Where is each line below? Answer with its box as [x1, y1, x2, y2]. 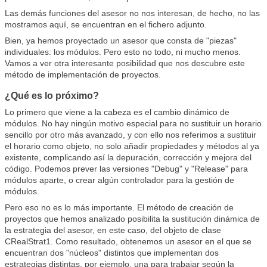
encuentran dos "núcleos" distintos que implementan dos [5, 248, 219, 257]
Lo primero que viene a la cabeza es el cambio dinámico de [5, 107, 229, 117]
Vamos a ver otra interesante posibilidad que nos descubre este [5, 58, 245, 68]
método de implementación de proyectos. [5, 70, 161, 79]
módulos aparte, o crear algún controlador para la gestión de [5, 175, 234, 185]
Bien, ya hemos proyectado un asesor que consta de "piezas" [5, 36, 237, 45]
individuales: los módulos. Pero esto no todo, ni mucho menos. [5, 47, 241, 57]
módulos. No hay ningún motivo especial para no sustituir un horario [5, 119, 262, 128]
